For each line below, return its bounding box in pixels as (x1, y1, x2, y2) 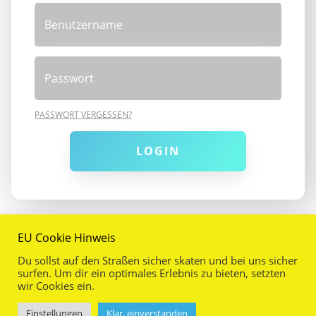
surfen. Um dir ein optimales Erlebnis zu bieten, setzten (18, 266, 286, 280)
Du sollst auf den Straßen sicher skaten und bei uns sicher (18, 253, 298, 267)
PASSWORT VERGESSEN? (35, 108, 133, 121)
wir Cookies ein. (18, 279, 95, 293)
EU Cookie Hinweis (18, 230, 116, 245)
